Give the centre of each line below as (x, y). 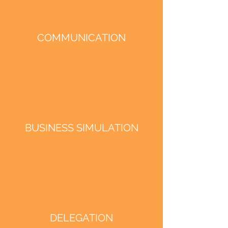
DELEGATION (81, 218)
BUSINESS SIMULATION (81, 128)
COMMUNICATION (81, 38)
